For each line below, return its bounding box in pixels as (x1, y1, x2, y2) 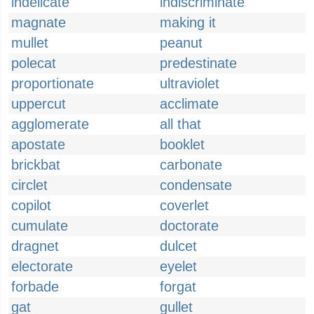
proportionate (11, 76, 94, 91)
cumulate (11, 218, 68, 233)
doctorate (160, 218, 219, 233)
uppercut (11, 96, 66, 111)
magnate (11, 15, 66, 30)
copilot (11, 198, 51, 213)
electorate (11, 259, 73, 274)
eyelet (160, 259, 197, 274)
